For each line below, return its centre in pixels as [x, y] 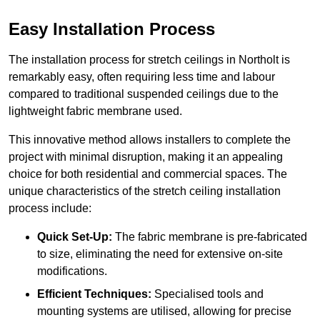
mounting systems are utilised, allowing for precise [164, 311]
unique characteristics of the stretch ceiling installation [145, 191]
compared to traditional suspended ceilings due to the [144, 94]
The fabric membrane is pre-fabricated [210, 237]
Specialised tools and [207, 294]
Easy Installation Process [112, 29]
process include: [50, 209]
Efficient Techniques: [94, 294]
